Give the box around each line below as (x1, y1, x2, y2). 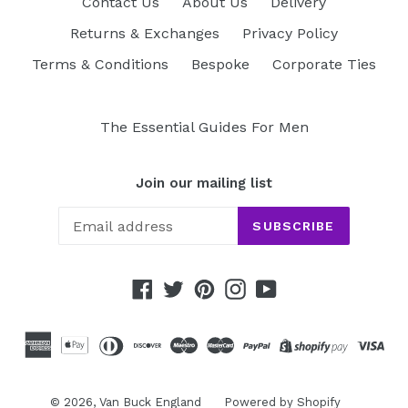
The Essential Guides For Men (99, 117, 309, 136)
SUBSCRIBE (252, 218, 335, 233)
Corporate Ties (272, 55, 376, 73)
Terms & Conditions (32, 55, 168, 73)
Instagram (244, 278, 317, 296)
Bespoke (191, 55, 250, 73)
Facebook (151, 278, 219, 296)
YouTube (275, 278, 337, 296)
